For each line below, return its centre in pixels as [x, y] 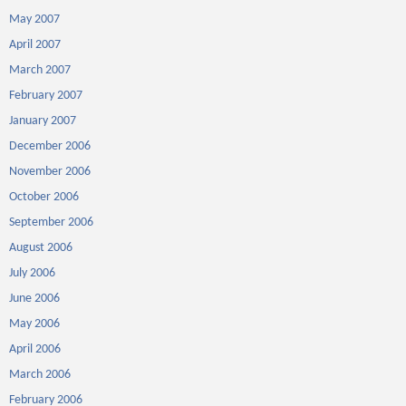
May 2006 [34, 324]
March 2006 [40, 375]
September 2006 [51, 222]
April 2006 [35, 349]
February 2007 [46, 96]
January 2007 [43, 121]
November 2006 [50, 172]
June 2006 [34, 299]
